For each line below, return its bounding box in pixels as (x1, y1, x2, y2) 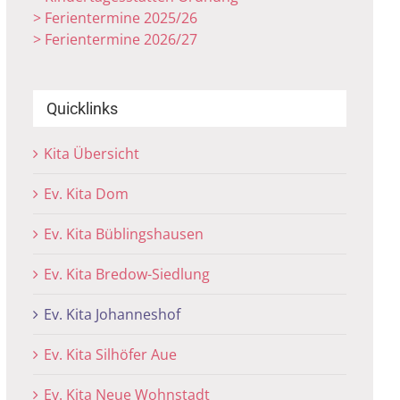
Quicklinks (46, 99, 119, 118)
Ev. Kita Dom (44, 184, 129, 204)
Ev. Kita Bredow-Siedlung (44, 264, 211, 284)
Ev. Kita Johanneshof (44, 304, 181, 324)
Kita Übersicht (44, 144, 140, 163)
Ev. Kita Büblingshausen (44, 224, 204, 244)
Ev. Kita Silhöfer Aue (44, 345, 178, 364)
